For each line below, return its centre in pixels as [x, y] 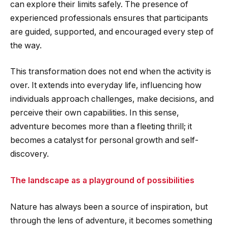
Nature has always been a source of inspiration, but [109, 207]
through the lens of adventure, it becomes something [111, 220]
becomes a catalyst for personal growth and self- [104, 140]
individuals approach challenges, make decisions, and [112, 99]
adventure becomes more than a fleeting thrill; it [101, 127]
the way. [26, 45]
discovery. [30, 154]
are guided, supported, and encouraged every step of [112, 32]
